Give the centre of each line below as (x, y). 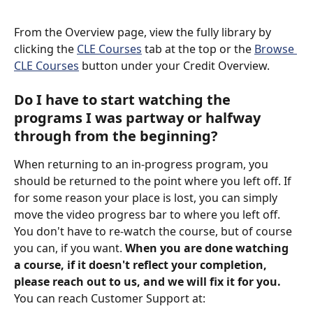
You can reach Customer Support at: (110, 299)
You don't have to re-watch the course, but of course (154, 232)
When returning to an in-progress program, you (143, 165)
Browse (276, 49)
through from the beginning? (116, 136)
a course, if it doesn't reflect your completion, (142, 265)
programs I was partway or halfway (139, 118)
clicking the (45, 49)
